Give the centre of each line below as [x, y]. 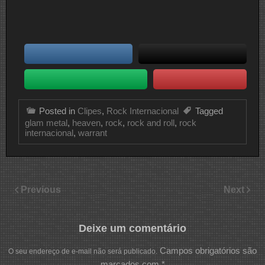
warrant [93, 132]
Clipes [90, 111]
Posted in [58, 111]
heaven [86, 122]
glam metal [46, 122]
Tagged [209, 111]
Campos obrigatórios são [208, 251]
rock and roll [151, 122]
